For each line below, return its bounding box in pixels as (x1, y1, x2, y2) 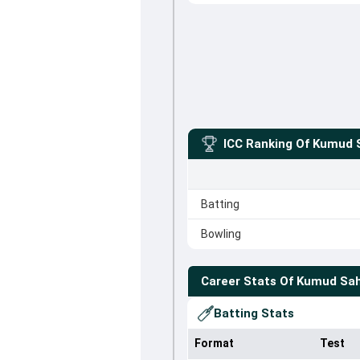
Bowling (200, 227, 241, 240)
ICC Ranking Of (223, 137, 309, 151)
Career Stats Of (200, 274, 293, 288)
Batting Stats (213, 306, 294, 321)
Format (194, 337, 234, 350)
